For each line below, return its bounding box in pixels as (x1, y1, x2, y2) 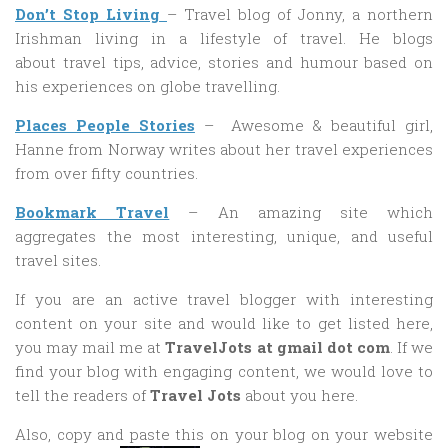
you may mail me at (15, 337, 166, 357)
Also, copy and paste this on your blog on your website (15, 424, 433, 444)
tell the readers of (15, 385, 150, 405)
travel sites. (15, 250, 101, 270)
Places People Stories (15, 115, 195, 135)
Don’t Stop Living (15, 4, 160, 24)
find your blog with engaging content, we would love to (15, 361, 433, 381)
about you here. (241, 385, 358, 405)
